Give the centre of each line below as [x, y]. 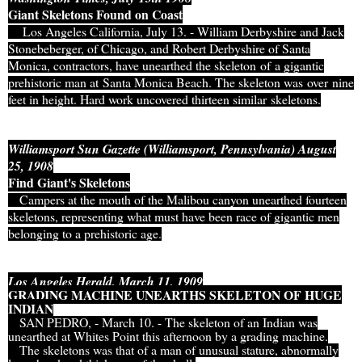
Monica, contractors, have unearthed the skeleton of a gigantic [166, 65]
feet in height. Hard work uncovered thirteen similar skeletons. [164, 99]
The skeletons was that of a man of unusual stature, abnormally [173, 350]
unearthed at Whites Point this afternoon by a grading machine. [168, 336]
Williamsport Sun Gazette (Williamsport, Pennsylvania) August [172, 149]
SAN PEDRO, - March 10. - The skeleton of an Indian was [163, 322]
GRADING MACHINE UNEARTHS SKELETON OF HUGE [175, 295]
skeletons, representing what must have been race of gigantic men [174, 217]
